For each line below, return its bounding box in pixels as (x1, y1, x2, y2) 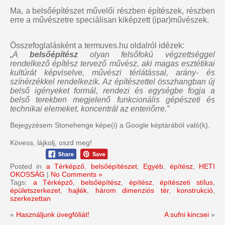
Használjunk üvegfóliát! (16, 210, 89, 218)
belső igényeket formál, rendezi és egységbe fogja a (10, 86, 215, 95)
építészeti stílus (160, 178, 213, 186)
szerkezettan (10, 194, 51, 202)
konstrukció (177, 186, 213, 194)
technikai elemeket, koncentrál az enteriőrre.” (10, 104, 169, 114)
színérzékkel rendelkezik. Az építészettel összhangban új (10, 77, 215, 86)
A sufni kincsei (164, 210, 209, 218)
